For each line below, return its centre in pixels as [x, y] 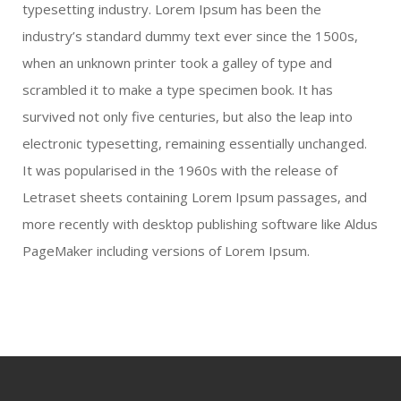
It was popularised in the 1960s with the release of [180, 171]
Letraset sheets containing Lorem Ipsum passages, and [195, 197]
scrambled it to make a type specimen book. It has [178, 90]
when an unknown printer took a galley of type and [177, 63]
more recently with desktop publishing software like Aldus [200, 224]
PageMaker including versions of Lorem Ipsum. [166, 251]
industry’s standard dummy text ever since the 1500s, [190, 36]
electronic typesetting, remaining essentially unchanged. [195, 144]
